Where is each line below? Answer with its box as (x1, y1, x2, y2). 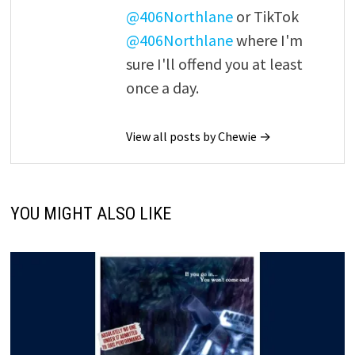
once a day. (125, 77, 199, 97)
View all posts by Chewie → (125, 128, 271, 144)
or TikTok (232, 6, 299, 26)
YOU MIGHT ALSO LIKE (10, 203, 171, 223)
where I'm (232, 29, 303, 50)
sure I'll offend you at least (125, 53, 303, 74)
